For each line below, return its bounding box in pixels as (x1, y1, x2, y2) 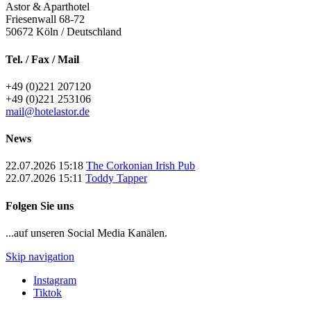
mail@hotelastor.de (6, 105, 90, 117)
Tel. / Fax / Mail (6, 53, 79, 65)
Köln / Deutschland (36, 26, 121, 38)
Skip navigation (6, 250, 74, 262)
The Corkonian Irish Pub (86, 160, 195, 172)
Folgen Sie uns (6, 199, 74, 212)
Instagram (33, 274, 76, 286)
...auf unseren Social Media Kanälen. (6, 226, 167, 239)
